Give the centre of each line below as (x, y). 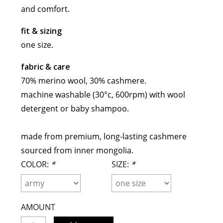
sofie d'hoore (131, 55)
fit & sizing (41, 31)
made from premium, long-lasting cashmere (104, 137)
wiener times (131, 86)
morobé (123, 24)
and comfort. (45, 9)
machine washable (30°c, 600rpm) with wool (103, 95)
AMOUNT (38, 207)
